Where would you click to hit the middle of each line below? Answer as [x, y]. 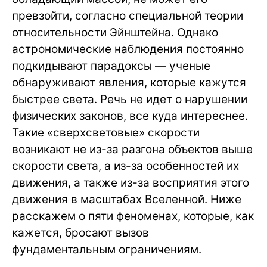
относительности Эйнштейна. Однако [115, 32]
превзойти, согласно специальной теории [128, 15]
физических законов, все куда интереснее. [130, 116]
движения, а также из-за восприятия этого [131, 182]
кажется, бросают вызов [80, 232]
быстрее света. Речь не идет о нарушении [130, 99]
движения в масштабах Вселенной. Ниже [127, 199]
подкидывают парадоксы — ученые [111, 66]
